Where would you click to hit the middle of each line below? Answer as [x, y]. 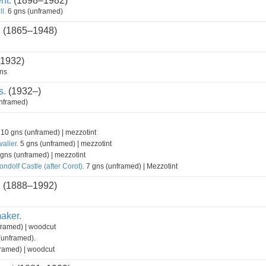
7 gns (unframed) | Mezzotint [131, 166]
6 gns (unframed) [34, 11]
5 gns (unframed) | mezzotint [65, 144]
